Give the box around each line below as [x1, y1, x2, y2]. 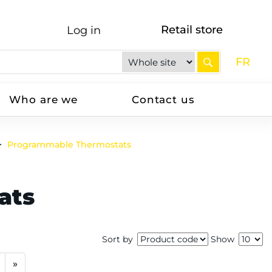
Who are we [9, 93, 78, 106]
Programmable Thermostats [7, 139, 132, 150]
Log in [66, 24, 101, 37]
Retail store [161, 23, 223, 36]
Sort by [102, 234, 134, 245]
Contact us [132, 93, 195, 106]
